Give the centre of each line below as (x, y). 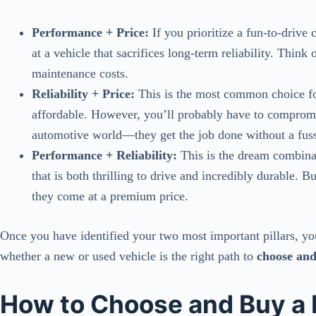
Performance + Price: (90, 32)
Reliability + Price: (83, 93)
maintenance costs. (80, 73)
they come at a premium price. (110, 196)
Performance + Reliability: (104, 155)
